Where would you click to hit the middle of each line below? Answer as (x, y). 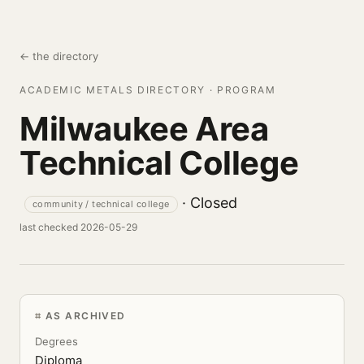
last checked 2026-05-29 (78, 227)
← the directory (59, 56)
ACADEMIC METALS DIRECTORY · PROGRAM (148, 90)
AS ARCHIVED (85, 316)
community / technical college (101, 204)
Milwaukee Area (144, 129)
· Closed (207, 203)
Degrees (56, 341)
